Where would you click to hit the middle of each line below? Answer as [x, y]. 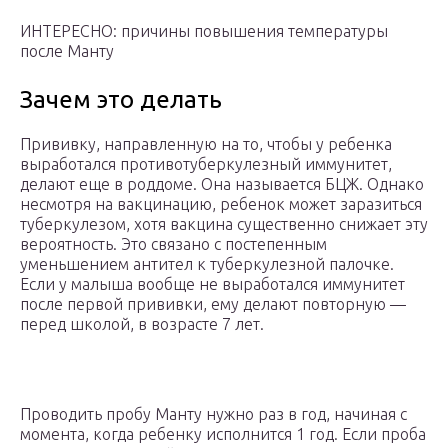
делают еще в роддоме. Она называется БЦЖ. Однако [222, 184]
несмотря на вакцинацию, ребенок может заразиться [221, 204]
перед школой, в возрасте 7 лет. [142, 324]
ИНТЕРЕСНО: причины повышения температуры [204, 31]
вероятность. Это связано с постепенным [173, 244]
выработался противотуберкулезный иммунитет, [206, 164]
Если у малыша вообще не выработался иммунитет [212, 284]
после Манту [67, 51]
